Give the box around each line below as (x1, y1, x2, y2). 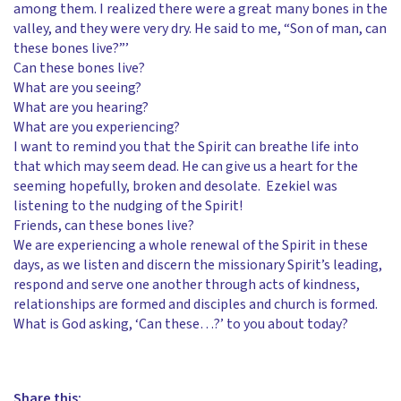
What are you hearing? (13, 98, 149, 117)
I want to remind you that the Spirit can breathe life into (13, 137, 359, 157)
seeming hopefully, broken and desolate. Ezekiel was (13, 176, 337, 196)
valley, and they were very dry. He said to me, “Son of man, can (13, 19, 387, 38)
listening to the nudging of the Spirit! (13, 196, 243, 216)
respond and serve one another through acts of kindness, (13, 275, 360, 294)
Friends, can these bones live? (13, 216, 194, 235)
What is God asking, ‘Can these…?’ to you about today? (13, 314, 348, 334)
